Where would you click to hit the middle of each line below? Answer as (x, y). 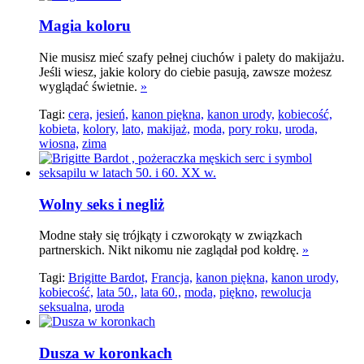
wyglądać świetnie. (90, 86)
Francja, (172, 278)
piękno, (238, 292)
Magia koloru (85, 26)
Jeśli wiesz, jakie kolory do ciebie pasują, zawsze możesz (185, 71)
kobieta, (59, 128)
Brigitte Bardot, (108, 278)
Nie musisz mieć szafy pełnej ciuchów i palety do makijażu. (192, 57)
